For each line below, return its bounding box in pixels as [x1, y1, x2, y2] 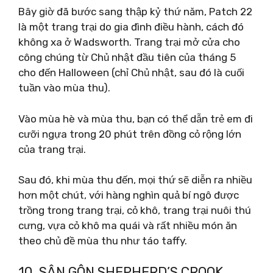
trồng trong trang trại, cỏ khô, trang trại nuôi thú [18, 204, 251, 216]
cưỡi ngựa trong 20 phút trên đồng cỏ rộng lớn [18, 127, 241, 140]
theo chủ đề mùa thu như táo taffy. [18, 235, 187, 247]
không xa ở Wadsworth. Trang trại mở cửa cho [18, 36, 240, 48]
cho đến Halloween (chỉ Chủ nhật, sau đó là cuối [18, 66, 244, 79]
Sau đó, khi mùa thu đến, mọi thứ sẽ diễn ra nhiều [18, 174, 252, 186]
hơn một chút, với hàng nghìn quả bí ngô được [18, 189, 239, 201]
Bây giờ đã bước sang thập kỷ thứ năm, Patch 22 [18, 5, 252, 18]
